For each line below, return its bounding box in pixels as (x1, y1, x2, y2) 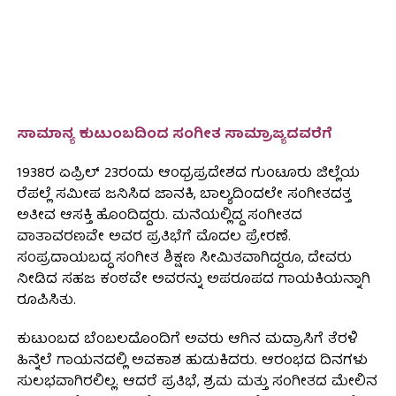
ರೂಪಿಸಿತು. (16, 289, 76, 315)
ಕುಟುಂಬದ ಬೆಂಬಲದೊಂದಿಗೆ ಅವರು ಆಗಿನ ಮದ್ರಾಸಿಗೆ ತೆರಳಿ (16, 328, 358, 354)
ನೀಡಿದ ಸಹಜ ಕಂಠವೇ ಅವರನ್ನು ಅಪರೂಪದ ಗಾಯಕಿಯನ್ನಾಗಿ (16, 268, 370, 293)
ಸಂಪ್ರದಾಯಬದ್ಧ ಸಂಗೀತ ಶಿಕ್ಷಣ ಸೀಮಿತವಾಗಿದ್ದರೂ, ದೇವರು (16, 247, 352, 272)
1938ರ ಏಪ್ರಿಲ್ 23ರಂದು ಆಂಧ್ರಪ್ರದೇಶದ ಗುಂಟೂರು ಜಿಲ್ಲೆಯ (16, 162, 360, 187)
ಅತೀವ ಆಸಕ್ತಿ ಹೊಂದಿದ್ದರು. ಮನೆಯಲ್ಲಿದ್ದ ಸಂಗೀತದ (16, 204, 302, 230)
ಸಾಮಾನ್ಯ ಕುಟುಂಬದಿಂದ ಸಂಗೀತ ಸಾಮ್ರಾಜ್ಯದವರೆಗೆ (16, 123, 332, 148)
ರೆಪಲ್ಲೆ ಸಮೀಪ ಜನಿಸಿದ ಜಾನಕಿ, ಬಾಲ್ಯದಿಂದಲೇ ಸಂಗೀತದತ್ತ (16, 183, 351, 209)
